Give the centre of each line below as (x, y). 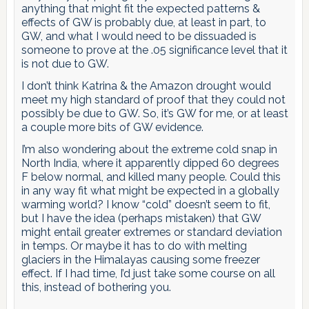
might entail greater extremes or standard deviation (151, 232)
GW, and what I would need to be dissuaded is (139, 37)
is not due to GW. (65, 64)
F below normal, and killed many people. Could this (151, 177)
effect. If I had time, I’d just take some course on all (148, 274)
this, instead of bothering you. (96, 288)
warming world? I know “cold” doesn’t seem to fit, (146, 205)
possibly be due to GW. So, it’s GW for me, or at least (154, 114)
